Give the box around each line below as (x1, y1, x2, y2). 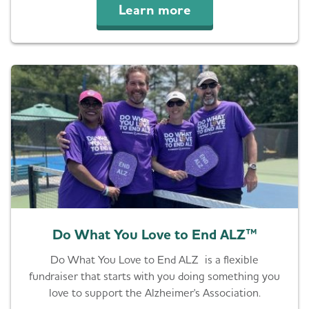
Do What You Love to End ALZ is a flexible (50, 252, 259, 267)
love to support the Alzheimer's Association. (48, 286, 261, 300)
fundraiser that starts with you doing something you (29, 269, 280, 283)
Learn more (118, 1, 191, 19)
